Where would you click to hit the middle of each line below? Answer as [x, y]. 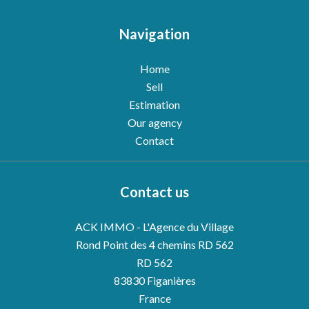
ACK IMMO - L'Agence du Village [154, 227]
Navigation [154, 34]
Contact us [154, 192]
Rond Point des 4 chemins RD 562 [154, 245]
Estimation [154, 104]
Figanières [170, 280]
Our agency [154, 122]
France [154, 298]
